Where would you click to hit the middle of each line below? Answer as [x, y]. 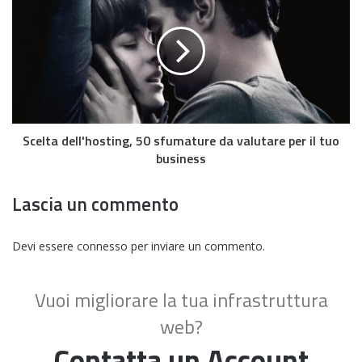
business [181, 159]
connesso [102, 246]
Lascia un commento [95, 204]
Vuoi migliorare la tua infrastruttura [181, 300]
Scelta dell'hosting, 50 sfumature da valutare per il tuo [181, 141]
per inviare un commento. [196, 246]
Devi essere [44, 246]
